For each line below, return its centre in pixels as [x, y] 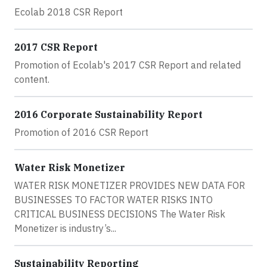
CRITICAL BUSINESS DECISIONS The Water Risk [120, 214]
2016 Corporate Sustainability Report [108, 114]
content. [32, 79]
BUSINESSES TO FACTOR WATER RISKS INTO [114, 200]
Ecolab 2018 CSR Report [69, 12]
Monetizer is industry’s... [65, 228]
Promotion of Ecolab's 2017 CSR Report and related [128, 65]
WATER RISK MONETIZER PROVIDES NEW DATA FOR [130, 185]
